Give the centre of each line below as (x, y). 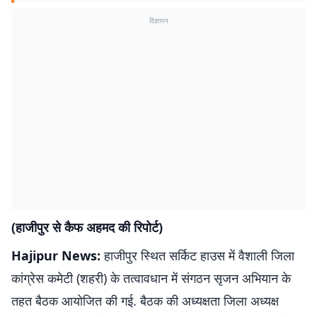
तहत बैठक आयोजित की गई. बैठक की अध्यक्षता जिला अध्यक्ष (145, 301)
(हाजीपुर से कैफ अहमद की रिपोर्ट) (87, 227)
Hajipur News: (56, 255)
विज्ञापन (158, 21)
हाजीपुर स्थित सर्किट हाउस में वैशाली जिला (197, 255)
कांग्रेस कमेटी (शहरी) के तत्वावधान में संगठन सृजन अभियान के (151, 278)
